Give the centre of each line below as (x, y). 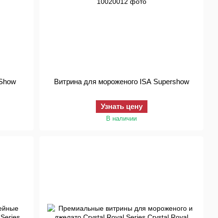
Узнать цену (121, 106)
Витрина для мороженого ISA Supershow (121, 82)
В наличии (122, 118)
